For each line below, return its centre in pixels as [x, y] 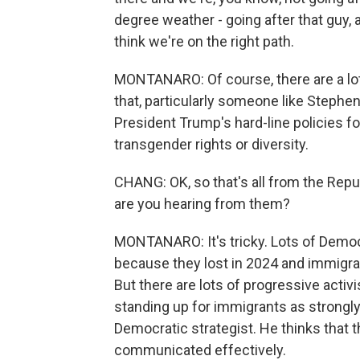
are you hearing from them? [202, 204]
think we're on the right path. [204, 41]
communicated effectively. [200, 350]
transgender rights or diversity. [211, 144]
